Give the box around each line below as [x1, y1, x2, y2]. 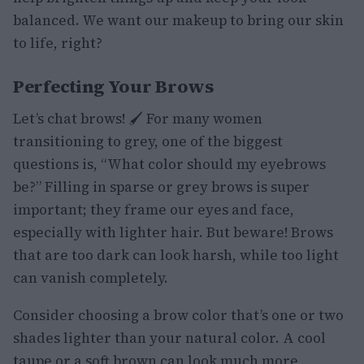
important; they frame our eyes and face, [13, 200, 294, 219]
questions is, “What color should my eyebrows [13, 154, 326, 174]
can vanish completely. [13, 268, 168, 288]
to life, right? [13, 33, 102, 53]
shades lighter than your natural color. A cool [13, 328, 326, 348]
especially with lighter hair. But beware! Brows [13, 223, 333, 242]
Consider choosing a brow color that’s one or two [13, 305, 344, 325]
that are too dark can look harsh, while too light [13, 245, 339, 265]
